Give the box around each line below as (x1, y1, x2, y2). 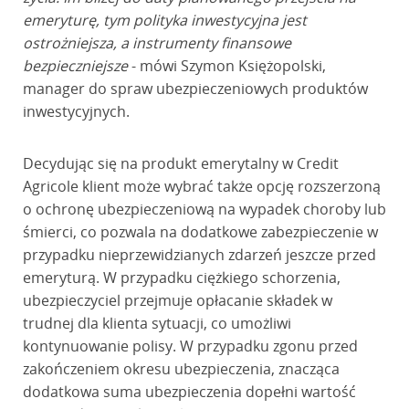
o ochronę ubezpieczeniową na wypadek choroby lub (22, 199, 386, 219)
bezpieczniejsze (22, 56, 128, 76)
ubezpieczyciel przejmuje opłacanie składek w (22, 290, 332, 310)
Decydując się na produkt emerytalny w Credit (22, 153, 339, 173)
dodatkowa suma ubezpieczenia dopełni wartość (22, 382, 356, 402)
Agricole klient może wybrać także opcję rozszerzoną (22, 176, 381, 196)
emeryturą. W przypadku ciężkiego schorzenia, (22, 267, 341, 288)
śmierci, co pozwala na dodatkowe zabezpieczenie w (22, 222, 378, 242)
